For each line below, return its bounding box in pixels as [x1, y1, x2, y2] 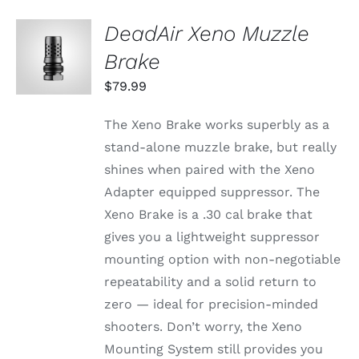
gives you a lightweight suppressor [104, 229, 321, 245]
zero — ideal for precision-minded [104, 296, 319, 313]
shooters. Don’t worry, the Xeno [104, 319, 303, 335]
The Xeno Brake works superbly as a [104, 117, 330, 133]
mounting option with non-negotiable [104, 252, 341, 268]
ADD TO [31, 30, 76, 42]
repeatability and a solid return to [104, 274, 317, 290]
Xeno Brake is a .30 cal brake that [104, 207, 313, 223]
